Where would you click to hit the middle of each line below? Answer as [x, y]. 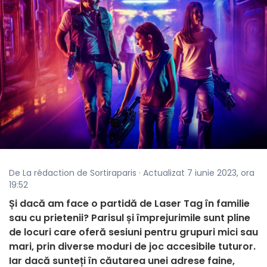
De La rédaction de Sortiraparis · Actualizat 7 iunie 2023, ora [132, 173]
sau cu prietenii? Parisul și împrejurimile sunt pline [130, 218]
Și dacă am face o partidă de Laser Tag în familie [129, 204]
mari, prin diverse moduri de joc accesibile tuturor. [132, 247]
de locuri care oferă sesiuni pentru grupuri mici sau [133, 232]
